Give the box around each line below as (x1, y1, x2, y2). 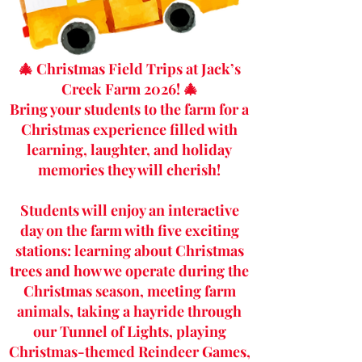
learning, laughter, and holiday (27, 139, 232, 159)
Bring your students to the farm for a (10, 99, 249, 119)
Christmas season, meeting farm (23, 280, 236, 301)
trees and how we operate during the (10, 260, 249, 280)
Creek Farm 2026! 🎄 (61, 78, 198, 99)
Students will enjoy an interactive (19, 200, 239, 220)
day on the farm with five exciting (19, 220, 239, 240)
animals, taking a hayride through (17, 301, 242, 321)
